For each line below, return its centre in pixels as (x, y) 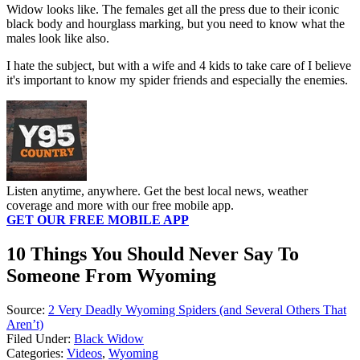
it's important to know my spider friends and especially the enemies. (177, 80)
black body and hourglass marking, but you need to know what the (176, 24)
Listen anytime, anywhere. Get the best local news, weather (157, 191)
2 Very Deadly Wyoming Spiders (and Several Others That (197, 310)
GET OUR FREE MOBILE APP (98, 220)
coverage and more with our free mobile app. (120, 206)
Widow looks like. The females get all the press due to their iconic (173, 10)
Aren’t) (25, 325)
